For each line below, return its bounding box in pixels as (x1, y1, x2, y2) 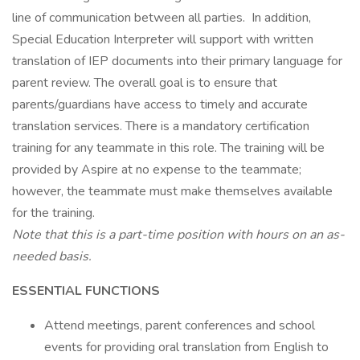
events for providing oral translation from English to (44, 338, 329, 356)
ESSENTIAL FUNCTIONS (12, 282, 160, 300)
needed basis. (12, 247, 92, 265)
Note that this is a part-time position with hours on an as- (12, 226, 345, 243)
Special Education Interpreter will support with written (12, 31, 313, 48)
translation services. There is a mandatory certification (12, 117, 309, 135)
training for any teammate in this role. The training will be (12, 139, 325, 157)
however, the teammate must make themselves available (12, 182, 333, 200)
